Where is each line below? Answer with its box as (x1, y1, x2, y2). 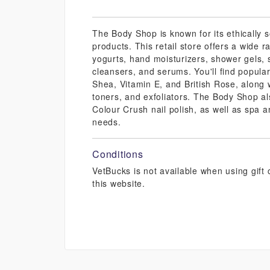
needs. (92, 116, 121, 128)
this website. (92, 177, 145, 190)
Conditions (92, 147, 143, 162)
